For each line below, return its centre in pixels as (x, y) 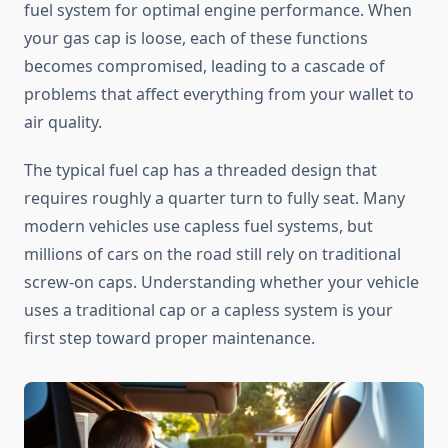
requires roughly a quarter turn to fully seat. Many (214, 198)
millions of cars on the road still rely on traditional (212, 254)
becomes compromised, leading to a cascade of (204, 66)
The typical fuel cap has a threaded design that (200, 170)
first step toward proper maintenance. (169, 338)
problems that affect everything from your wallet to (219, 94)
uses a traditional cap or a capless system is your (208, 310)
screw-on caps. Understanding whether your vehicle (221, 282)
